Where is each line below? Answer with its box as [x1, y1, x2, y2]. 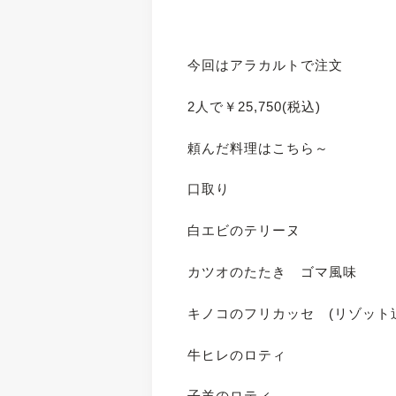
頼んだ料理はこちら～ [187, 140, 330, 156]
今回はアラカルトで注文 [187, 57, 344, 72]
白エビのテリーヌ [187, 223, 301, 239]
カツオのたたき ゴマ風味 [187, 263, 358, 279]
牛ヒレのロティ [187, 346, 287, 362]
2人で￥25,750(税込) [187, 98, 322, 114]
